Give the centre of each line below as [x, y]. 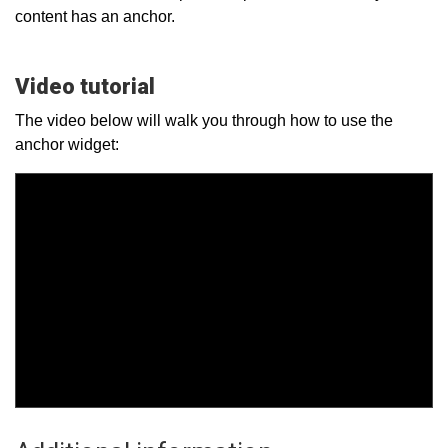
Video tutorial [85, 86]
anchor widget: [69, 144]
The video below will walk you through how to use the [204, 120]
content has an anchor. [97, 16]
